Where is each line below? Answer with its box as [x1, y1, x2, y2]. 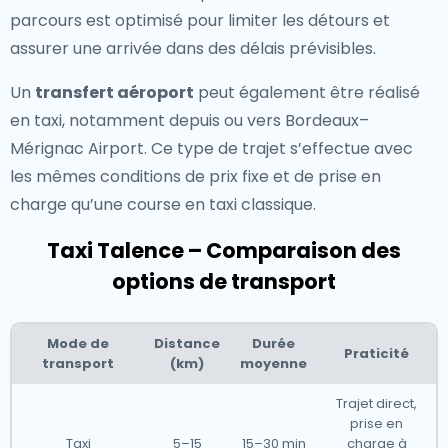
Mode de [47, 334, 109, 353]
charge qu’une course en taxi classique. [10, 193, 316, 216]
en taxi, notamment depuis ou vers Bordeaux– [10, 109, 369, 132]
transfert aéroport [35, 81, 194, 104]
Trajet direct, [336, 394, 417, 413]
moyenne [240, 354, 307, 373]
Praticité [344, 344, 409, 363]
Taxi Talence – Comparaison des [47, 236, 401, 265]
